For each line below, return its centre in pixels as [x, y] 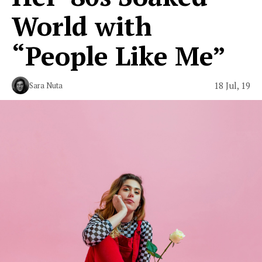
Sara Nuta [46, 85]
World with [82, 26]
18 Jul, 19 [232, 85]
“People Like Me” [119, 56]
